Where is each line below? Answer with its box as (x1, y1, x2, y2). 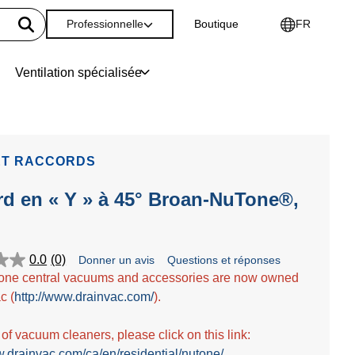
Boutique (194, 17, 239, 30)
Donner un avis (78, 254, 155, 266)
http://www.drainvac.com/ (14, 290, 155, 303)
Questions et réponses (167, 254, 281, 266)
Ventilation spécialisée (14, 65, 142, 79)
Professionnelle (67, 17, 143, 30)
